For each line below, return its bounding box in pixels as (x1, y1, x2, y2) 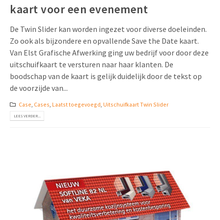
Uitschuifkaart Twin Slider (103, 100, 168, 108)
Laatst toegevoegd (52, 100, 101, 108)
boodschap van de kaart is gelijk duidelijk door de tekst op (10, 71, 202, 81)
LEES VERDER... (13, 113, 41, 119)
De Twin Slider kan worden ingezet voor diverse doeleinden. (10, 24, 207, 34)
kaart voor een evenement (10, 1, 148, 16)
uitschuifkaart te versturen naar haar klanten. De (10, 59, 173, 69)
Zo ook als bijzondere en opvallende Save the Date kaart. (10, 35, 199, 46)
